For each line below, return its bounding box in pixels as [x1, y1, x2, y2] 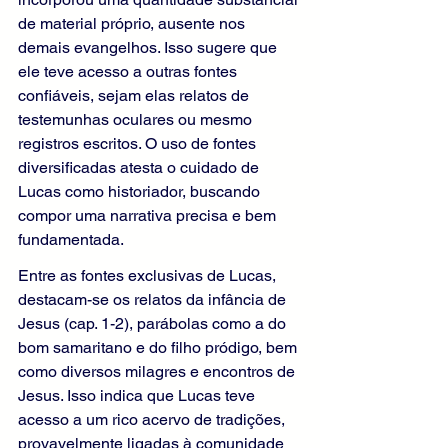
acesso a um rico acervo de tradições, [18, 410, 289, 430]
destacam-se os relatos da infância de [18, 290, 290, 310]
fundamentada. [18, 230, 124, 250]
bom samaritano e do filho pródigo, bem [18, 338, 301, 358]
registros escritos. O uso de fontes [18, 134, 260, 154]
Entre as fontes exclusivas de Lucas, [18, 266, 280, 286]
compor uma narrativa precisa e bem [18, 206, 280, 226]
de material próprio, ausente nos [18, 14, 249, 34]
